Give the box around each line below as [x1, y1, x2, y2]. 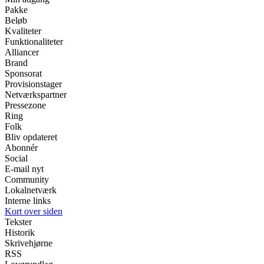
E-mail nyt [5, 163, 44, 174]
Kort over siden [5, 206, 62, 216]
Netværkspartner [5, 89, 67, 100]
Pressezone [5, 100, 46, 110]
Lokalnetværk [5, 184, 57, 195]
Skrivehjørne [5, 237, 52, 248]
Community [5, 174, 49, 184]
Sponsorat [5, 68, 42, 78]
